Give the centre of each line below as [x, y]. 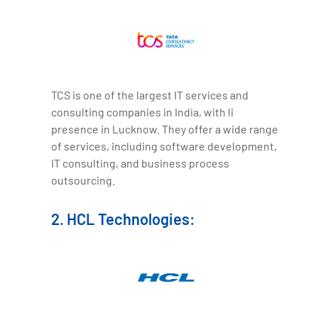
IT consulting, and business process [141, 163]
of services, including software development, [164, 146]
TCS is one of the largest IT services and [150, 95]
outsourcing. [83, 180]
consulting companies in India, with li [143, 112]
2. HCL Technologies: [124, 219]
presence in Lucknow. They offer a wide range [165, 129]
